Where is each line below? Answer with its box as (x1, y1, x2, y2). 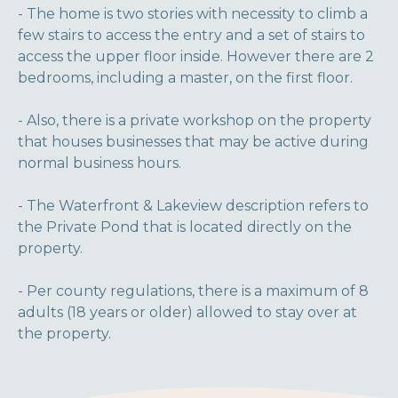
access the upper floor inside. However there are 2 (18, 48, 374, 65)
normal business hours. (18, 155, 181, 171)
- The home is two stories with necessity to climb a (18, 5, 368, 22)
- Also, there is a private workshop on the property (18, 112, 371, 129)
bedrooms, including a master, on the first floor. (18, 69, 353, 86)
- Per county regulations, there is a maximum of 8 (18, 283, 369, 299)
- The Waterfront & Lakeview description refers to (18, 197, 369, 214)
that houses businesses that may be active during (18, 133, 369, 150)
